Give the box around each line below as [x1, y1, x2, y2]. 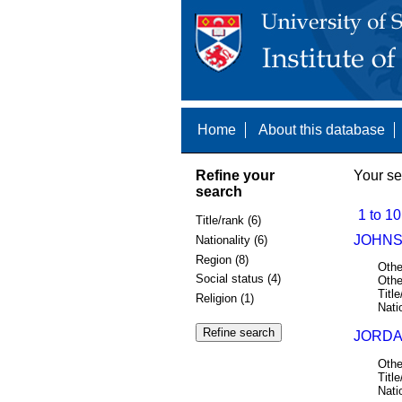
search [195, 183, 242, 199]
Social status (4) [195, 272, 281, 286]
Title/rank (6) [195, 214, 261, 228]
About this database [258, 122, 385, 137]
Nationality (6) [195, 232, 267, 247]
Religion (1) [195, 291, 254, 305]
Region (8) [195, 252, 249, 267]
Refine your [195, 167, 275, 183]
